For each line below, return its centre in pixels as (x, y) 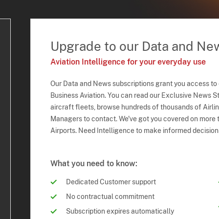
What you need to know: (94, 163)
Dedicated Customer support (111, 182)
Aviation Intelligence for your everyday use (128, 62)
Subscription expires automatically (120, 211)
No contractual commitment (110, 196)
